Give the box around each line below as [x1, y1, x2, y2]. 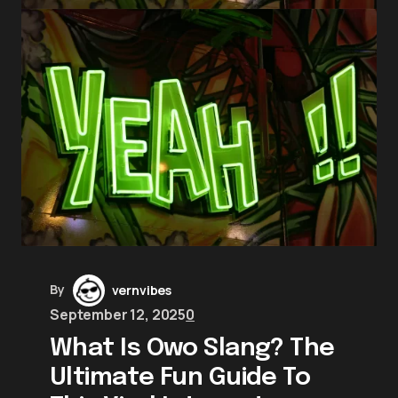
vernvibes [111, 281, 172, 298]
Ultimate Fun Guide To [50, 364, 311, 391]
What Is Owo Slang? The [50, 335, 335, 362]
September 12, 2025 [50, 304, 187, 324]
